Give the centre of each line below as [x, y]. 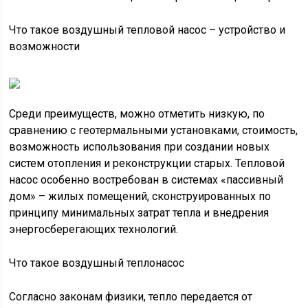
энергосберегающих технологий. [94, 229]
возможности [45, 46]
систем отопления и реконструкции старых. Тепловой [147, 163]
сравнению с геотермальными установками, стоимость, [154, 130]
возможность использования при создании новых [140, 147]
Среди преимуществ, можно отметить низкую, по [137, 114]
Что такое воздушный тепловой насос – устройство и [147, 30]
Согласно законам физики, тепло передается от [131, 297]
